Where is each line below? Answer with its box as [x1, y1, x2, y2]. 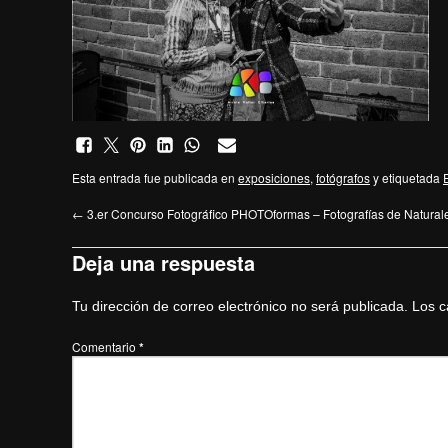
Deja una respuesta [72, 248, 255, 278]
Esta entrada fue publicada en [72, 169, 238, 187]
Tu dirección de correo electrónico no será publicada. [72, 298, 408, 315]
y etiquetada [370, 169, 443, 187]
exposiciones [238, 169, 310, 187]
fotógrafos [316, 169, 370, 187]
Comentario [72, 338, 139, 356]
